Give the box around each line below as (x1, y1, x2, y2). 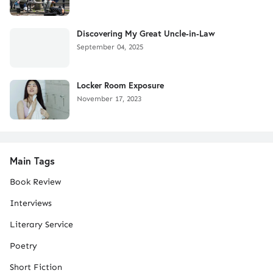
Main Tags (10, 154, 55, 168)
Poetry (10, 241, 37, 252)
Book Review (10, 177, 61, 188)
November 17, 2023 (77, 94, 141, 104)
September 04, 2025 (77, 43, 143, 52)
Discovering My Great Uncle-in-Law (77, 27, 215, 40)
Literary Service (10, 219, 73, 230)
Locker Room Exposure (77, 79, 164, 91)
